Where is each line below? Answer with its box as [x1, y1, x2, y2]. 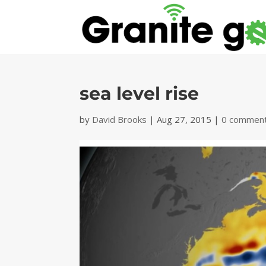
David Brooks [92, 113, 147, 125]
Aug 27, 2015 [157, 113, 212, 125]
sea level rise [80, 83, 199, 104]
